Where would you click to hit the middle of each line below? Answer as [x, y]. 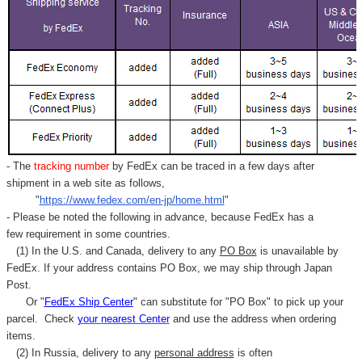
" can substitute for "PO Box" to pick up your [238, 302]
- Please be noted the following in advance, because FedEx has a [160, 217]
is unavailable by [297, 251]
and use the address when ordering [253, 319]
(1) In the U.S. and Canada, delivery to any [113, 251]
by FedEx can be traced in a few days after [213, 166]
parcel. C [29, 319]
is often [253, 353]
